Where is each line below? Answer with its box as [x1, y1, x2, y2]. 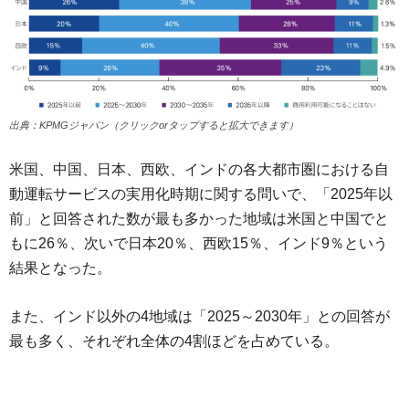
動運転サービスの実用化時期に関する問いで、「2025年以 [9, 185, 393, 202]
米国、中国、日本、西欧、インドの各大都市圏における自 [9, 161, 389, 177]
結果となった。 [9, 259, 111, 276]
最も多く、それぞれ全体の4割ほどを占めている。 [9, 332, 339, 349]
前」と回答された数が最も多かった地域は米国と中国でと [9, 210, 389, 226]
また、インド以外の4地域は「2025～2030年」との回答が [9, 308, 390, 324]
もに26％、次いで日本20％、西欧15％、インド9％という [9, 235, 388, 251]
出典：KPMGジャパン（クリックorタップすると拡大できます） [9, 119, 299, 131]
